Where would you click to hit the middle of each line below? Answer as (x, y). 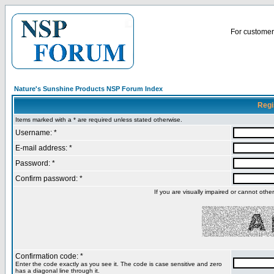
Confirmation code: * (49, 256)
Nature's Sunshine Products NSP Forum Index (88, 89)
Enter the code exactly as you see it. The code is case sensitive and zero (119, 264)
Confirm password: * (49, 179)
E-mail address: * (44, 148)
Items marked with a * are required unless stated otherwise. (99, 120)
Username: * (36, 133)
